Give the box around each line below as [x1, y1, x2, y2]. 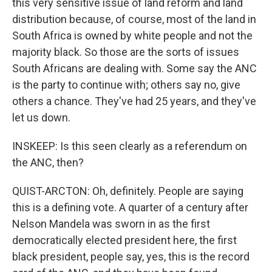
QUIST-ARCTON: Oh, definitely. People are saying [12, 185, 243, 197]
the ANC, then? [12, 156, 84, 169]
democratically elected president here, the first [12, 234, 237, 246]
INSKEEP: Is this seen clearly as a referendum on [12, 140, 247, 152]
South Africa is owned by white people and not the [12, 29, 253, 42]
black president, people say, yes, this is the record [12, 250, 250, 263]
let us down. [12, 111, 70, 124]
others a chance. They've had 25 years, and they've [12, 95, 256, 107]
